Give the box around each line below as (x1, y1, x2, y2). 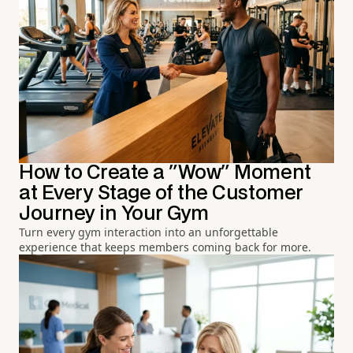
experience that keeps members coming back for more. (19, 240, 311, 255)
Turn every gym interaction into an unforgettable (19, 225, 278, 240)
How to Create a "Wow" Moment (19, 164, 311, 183)
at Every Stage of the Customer (19, 184, 303, 203)
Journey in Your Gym (19, 205, 209, 224)
